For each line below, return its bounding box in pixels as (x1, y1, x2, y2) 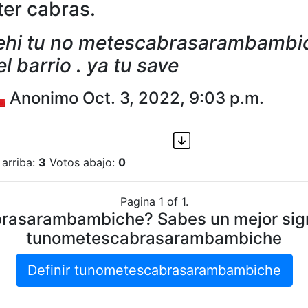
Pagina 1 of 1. (120, 195, 188, 209)
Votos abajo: (46, 155, 118, 170)
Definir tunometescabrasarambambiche (27, 262, 281, 279)
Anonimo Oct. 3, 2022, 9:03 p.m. (5, 88, 264, 108)
